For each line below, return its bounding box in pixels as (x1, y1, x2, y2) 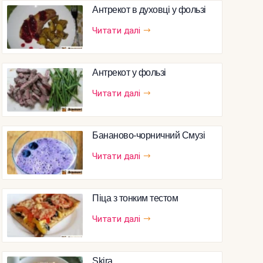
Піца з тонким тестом (92, 193, 178, 203)
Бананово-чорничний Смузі (92, 130, 205, 140)
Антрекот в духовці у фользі (92, 4, 206, 15)
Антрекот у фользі (92, 67, 166, 77)
